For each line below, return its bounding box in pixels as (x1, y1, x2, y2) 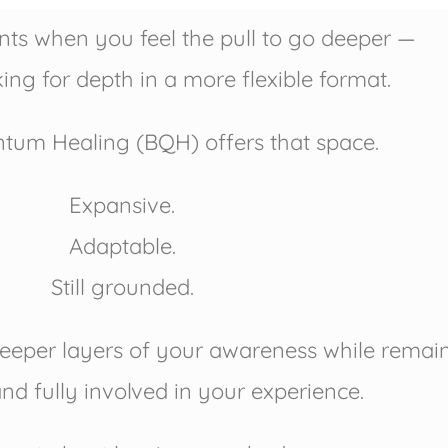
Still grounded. (50, 273, 194, 302)
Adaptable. (68, 232, 176, 261)
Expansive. (69, 191, 175, 220)
